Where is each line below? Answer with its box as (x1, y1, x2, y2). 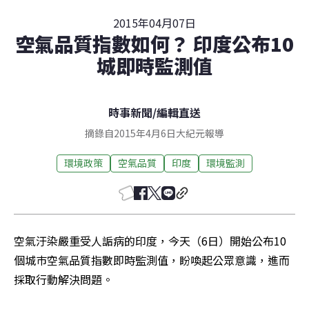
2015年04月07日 (113, 14, 196, 31)
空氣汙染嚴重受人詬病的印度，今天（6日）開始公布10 (14, 232, 286, 249)
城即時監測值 (97, 51, 212, 79)
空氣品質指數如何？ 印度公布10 (15, 29, 294, 57)
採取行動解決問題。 (14, 270, 113, 288)
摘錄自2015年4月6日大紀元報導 (85, 126, 224, 140)
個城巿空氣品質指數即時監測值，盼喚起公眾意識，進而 (14, 251, 290, 268)
